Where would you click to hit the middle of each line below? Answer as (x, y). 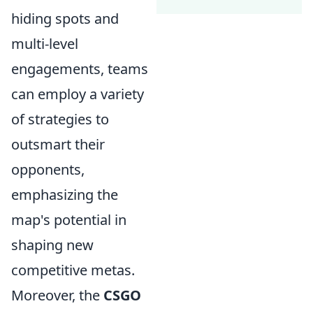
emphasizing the (65, 195)
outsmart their (58, 145)
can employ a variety (78, 94)
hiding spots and (65, 19)
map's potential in (69, 220)
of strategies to (60, 119)
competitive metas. (73, 270)
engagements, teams (80, 69)
